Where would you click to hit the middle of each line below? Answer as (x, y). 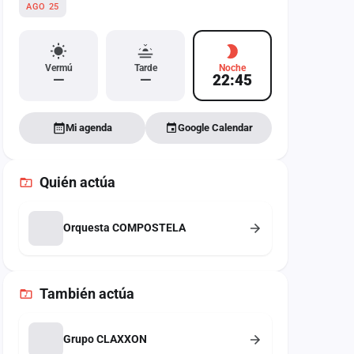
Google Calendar (215, 128)
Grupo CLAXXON (105, 339)
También (68, 293)
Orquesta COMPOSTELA (124, 228)
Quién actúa (77, 182)
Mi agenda (88, 128)
